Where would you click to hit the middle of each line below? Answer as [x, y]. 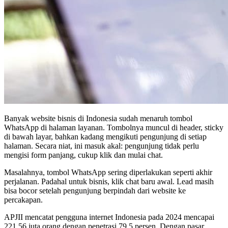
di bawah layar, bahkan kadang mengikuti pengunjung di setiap [105, 136]
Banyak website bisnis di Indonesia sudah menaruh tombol [98, 118]
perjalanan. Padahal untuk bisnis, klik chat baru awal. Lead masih [109, 181]
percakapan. [23, 199]
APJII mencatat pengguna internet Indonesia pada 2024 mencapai [109, 217]
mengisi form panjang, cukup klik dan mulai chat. [83, 155]
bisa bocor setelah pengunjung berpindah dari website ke [95, 190]
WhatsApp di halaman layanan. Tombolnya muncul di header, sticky [114, 127]
